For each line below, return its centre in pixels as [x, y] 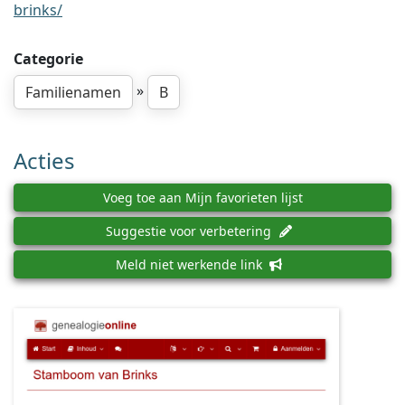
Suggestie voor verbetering [191, 231]
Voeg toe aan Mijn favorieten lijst [202, 198]
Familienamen [73, 92]
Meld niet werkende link [190, 264]
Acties [44, 160]
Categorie [48, 59]
